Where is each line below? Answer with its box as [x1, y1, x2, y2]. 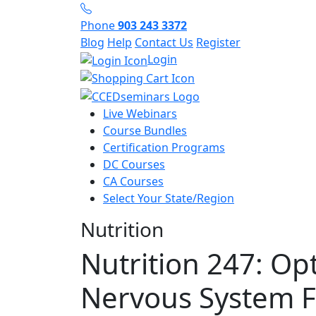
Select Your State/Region [103, 190, 234, 207]
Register [196, 35, 241, 50]
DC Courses [103, 157, 165, 173]
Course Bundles [103, 123, 187, 139]
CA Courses [103, 174, 164, 190]
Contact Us [135, 35, 193, 50]
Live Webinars [103, 106, 177, 122]
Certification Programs [103, 140, 225, 156]
